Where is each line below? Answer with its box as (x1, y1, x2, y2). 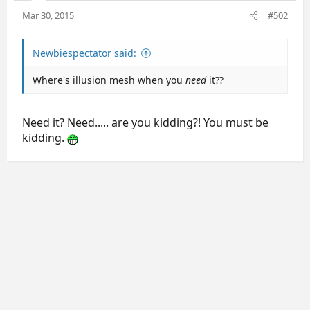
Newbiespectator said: (33, 46, 136, 60)
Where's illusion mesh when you (33, 73, 185, 86)
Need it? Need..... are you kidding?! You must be (22, 115, 268, 130)
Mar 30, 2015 (22, 9, 74, 21)
